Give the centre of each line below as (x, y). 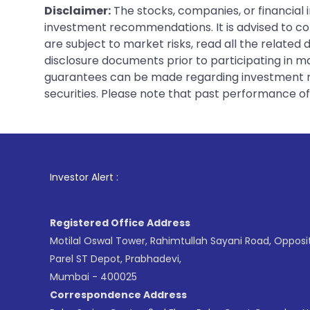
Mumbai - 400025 (93, 276)
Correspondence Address (118, 294)
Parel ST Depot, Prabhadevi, (116, 258)
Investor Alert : (84, 177)
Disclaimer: (77, 10)
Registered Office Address (120, 222)
